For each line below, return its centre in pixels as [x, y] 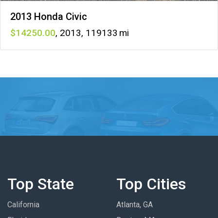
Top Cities [151, 184]
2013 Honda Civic [49, 16]
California [23, 204]
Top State [41, 184]
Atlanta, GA [135, 204]
